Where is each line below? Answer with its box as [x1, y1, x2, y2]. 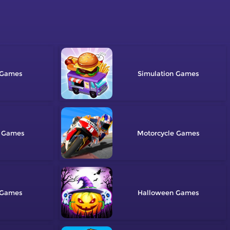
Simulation [138, 69, 174, 78]
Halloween [138, 188, 174, 197]
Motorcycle [137, 129, 175, 138]
